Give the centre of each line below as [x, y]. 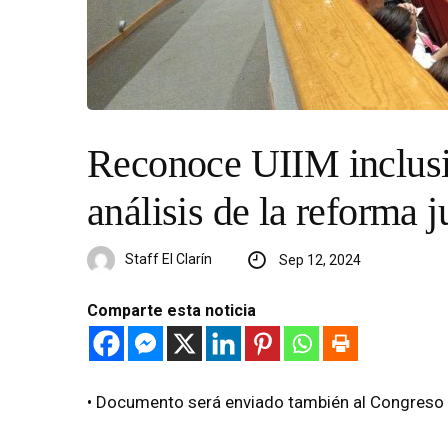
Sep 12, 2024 [319, 259]
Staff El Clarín [168, 258]
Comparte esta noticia [171, 310]
